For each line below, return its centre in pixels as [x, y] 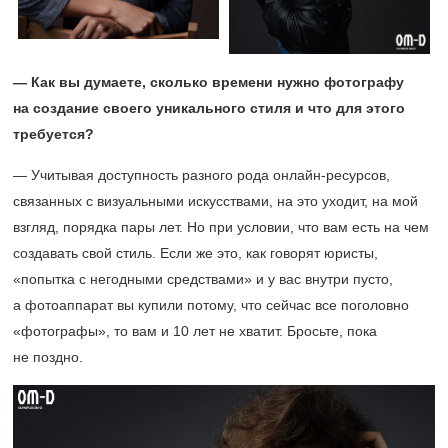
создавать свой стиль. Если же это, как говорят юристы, [195, 253]
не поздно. [48, 357]
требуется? [53, 134]
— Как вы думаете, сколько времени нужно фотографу [208, 82]
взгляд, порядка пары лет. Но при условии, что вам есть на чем [221, 227]
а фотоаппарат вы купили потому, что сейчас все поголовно [211, 305]
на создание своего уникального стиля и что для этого [209, 108]
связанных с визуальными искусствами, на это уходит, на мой [215, 201]
